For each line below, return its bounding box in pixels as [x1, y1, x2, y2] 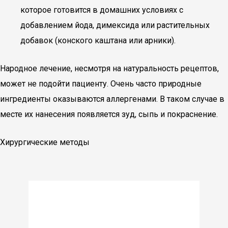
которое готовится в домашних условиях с [20, 5, 183, 15]
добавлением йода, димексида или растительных [20, 20, 210, 30]
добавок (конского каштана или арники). [20, 36, 176, 45]
